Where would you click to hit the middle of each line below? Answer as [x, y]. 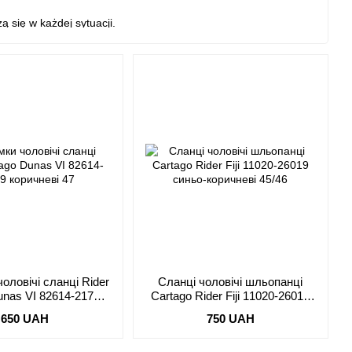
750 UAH [230, 319]
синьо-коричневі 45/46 [230, 310]
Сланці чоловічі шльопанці [231, 282]
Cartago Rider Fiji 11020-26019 [231, 296]
